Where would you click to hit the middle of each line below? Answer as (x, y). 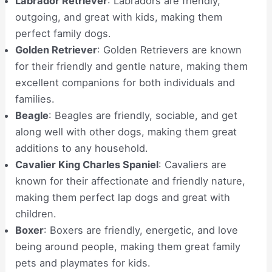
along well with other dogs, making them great (126, 132)
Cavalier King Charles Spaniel (87, 165)
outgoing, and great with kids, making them (119, 17)
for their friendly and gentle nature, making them (132, 66)
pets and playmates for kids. (83, 263)
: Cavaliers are (193, 165)
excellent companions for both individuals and (125, 83)
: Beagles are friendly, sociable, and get (143, 116)
